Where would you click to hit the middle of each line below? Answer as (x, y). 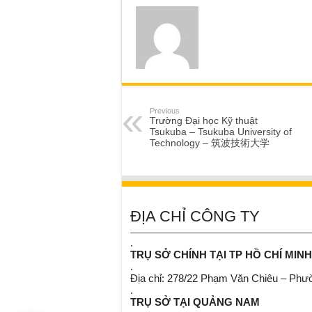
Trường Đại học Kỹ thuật (203, 120)
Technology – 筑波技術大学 (209, 142)
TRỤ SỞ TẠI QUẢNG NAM (195, 302)
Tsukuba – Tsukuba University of (220, 131)
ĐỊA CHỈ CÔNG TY (195, 216)
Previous (164, 110)
